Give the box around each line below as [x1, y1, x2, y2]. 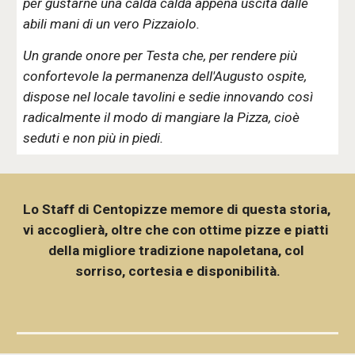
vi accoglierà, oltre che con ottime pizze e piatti [23, 222, 330, 238]
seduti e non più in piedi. [23, 130, 164, 146]
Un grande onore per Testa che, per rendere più [23, 48, 298, 63]
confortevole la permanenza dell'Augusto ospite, [23, 68, 307, 84]
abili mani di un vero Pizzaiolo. [23, 16, 200, 32]
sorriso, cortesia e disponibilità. [74, 263, 281, 279]
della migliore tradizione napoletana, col [48, 242, 304, 258]
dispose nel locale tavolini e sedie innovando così [23, 89, 314, 105]
